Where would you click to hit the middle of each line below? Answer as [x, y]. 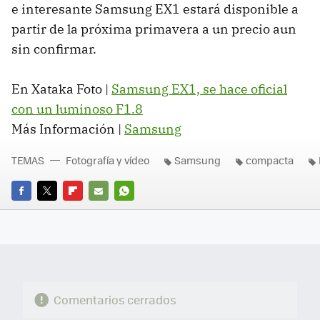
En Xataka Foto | [61, 89]
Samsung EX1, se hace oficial [199, 89]
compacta [270, 160]
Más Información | [68, 129]
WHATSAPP [140, 210]
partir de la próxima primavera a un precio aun [154, 29]
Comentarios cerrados [115, 299]
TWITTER [57, 210]
